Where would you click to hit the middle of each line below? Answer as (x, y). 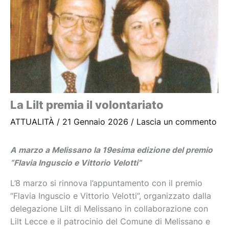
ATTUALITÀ (32, 122)
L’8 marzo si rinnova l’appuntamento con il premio (106, 184)
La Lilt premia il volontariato (87, 105)
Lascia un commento (177, 122)
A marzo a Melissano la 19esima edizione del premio (111, 150)
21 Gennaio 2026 (97, 122)
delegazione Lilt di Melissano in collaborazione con (109, 209)
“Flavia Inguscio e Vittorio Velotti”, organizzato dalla (111, 196)
